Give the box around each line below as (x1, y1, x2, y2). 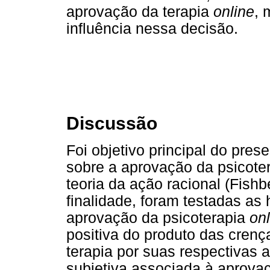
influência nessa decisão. (66, 20, 238, 37)
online (213, 3, 254, 20)
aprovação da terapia (66, 3, 213, 20)
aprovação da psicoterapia (66, 209, 250, 226)
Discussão (66, 113, 157, 134)
